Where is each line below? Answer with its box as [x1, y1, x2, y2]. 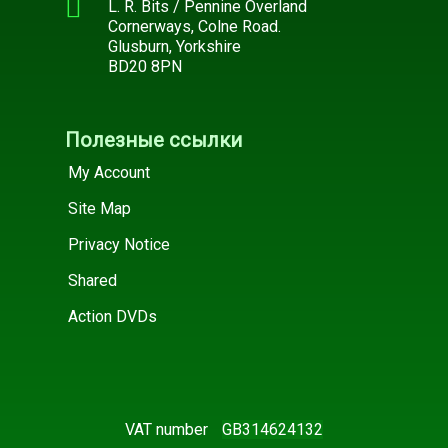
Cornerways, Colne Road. [107, 16, 281, 36]
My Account [67, 162, 150, 182]
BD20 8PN [107, 56, 182, 76]
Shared [67, 270, 117, 290]
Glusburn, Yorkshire [107, 36, 241, 56]
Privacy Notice [67, 234, 170, 254]
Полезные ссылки [64, 127, 242, 152]
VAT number [125, 419, 212, 439]
